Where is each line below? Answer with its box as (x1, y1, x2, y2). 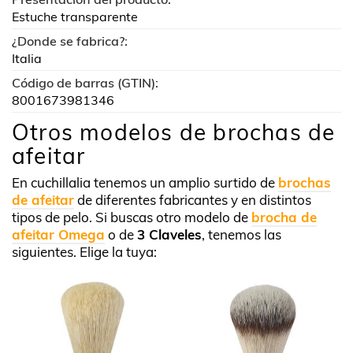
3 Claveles (137, 225, 202, 243)
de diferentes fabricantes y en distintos (74, 191, 311, 208)
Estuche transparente (12, 8, 138, 24)
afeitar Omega (12, 225, 105, 243)
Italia (12, 50, 42, 66)
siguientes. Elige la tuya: (12, 243, 157, 260)
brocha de (251, 208, 317, 225)
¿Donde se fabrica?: (12, 32, 128, 49)
